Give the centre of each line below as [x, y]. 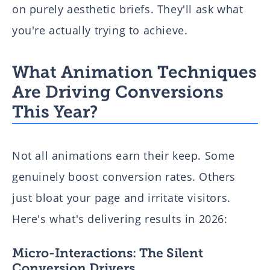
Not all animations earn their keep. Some [124, 156]
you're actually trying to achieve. [100, 30]
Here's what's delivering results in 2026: [120, 219]
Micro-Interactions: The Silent [108, 253]
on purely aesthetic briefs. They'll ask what [128, 9]
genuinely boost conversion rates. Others [124, 177]
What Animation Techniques [134, 72]
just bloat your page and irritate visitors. [121, 198]
